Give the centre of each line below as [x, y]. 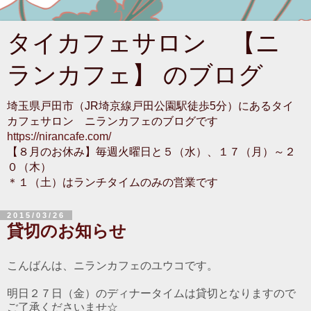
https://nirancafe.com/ [59, 136]
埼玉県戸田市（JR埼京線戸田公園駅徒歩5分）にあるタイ [150, 106]
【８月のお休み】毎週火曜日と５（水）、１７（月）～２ [151, 152]
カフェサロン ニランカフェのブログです [112, 121]
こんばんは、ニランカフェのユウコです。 [112, 265]
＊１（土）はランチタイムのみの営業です [112, 182]
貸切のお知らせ [67, 231]
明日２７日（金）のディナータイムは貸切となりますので [151, 293]
